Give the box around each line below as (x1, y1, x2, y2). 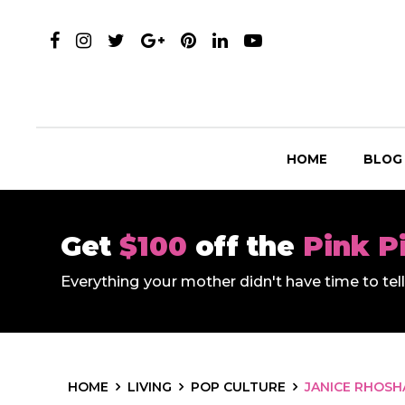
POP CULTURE (191, 379, 286, 395)
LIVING (127, 379, 172, 395)
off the (195, 230, 303, 263)
